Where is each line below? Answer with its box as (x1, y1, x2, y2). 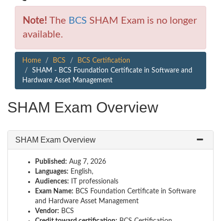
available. (23, 30, 63, 39)
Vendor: (35, 208, 59, 215)
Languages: (35, 168, 69, 175)
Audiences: (35, 178, 69, 185)
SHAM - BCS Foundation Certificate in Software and (32, 67, 192, 74)
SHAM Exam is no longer (87, 16, 197, 26)
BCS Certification (77, 57, 130, 64)
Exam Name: (35, 188, 74, 195)
